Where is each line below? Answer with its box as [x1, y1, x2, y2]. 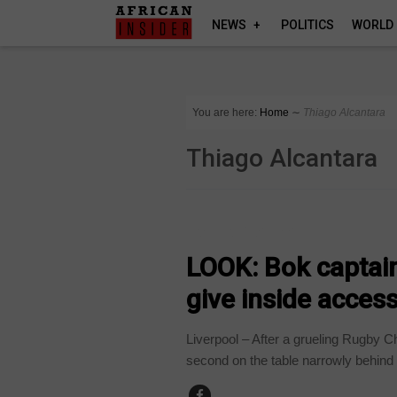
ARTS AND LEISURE [195, 222, 294, 239]
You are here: [192, 106, 258, 119]
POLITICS [281, 18, 335, 32]
